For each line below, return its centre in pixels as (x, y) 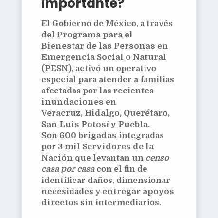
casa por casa (68, 169)
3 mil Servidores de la (106, 147)
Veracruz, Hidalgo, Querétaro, (105, 113)
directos (60, 203)
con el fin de (121, 169)
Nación (57, 158)
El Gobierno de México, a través (107, 24)
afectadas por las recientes (97, 91)
